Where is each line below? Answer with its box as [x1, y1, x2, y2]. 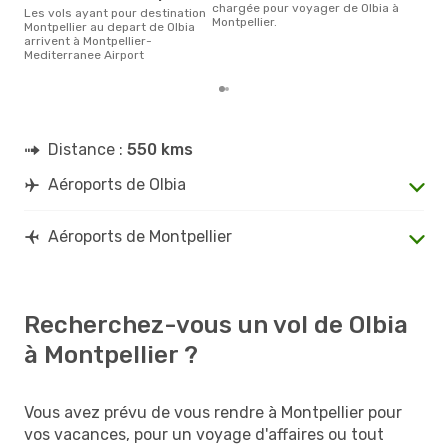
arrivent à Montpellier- [24, 33, 152, 48]
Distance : [48, 139, 127, 159]
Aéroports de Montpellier [48, 226, 232, 246]
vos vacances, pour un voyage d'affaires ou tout [24, 424, 384, 444]
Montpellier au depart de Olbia [24, 19, 195, 34]
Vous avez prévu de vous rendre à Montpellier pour [24, 402, 402, 422]
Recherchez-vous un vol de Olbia [24, 310, 408, 339]
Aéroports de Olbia [48, 174, 186, 194]
